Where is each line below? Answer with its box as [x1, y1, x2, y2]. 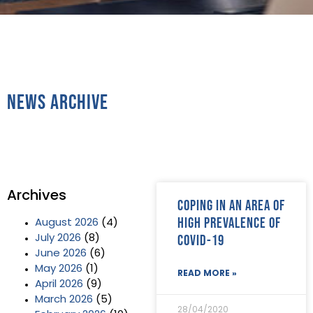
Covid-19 [177, 231, 224, 248]
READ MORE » [177, 269, 237, 278]
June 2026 [35, 248, 87, 259]
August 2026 [35, 217, 99, 228]
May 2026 [35, 263, 82, 275]
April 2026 [35, 279, 83, 290]
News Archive [7, 89, 108, 113]
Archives [7, 189, 66, 203]
